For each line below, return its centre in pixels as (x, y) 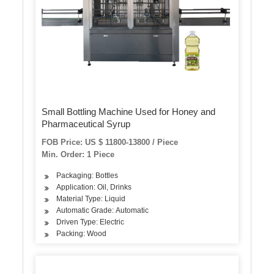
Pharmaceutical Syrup (86, 124)
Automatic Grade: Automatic (103, 210)
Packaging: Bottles (87, 176)
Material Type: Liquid (91, 199)
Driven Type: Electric (91, 222)
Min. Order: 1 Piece (78, 154)
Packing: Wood (82, 234)
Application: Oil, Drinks (94, 187)
